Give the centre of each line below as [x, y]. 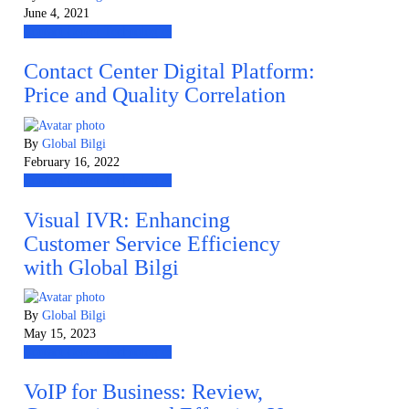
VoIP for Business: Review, [143, 392]
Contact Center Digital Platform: [169, 71]
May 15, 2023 [60, 334]
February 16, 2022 [72, 162]
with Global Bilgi [101, 267]
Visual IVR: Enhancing [127, 220]
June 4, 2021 [57, 13]
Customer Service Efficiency [152, 243]
